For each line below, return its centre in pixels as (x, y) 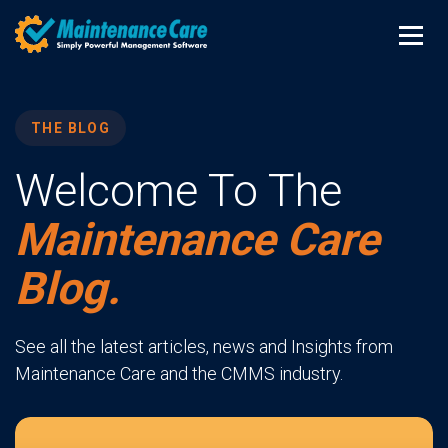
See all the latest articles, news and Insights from (204, 346)
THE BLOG (71, 128)
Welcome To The (178, 190)
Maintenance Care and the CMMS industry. (179, 373)
